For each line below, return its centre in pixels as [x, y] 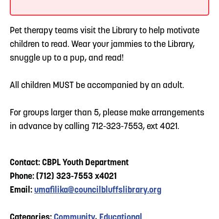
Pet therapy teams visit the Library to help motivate [105, 31]
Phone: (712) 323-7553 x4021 [63, 176]
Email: [22, 190]
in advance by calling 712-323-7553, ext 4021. [95, 127]
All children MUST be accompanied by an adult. [97, 86]
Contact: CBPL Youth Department [69, 163]
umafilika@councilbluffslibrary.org [98, 190]
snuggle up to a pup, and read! [67, 58]
